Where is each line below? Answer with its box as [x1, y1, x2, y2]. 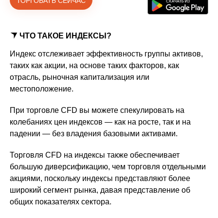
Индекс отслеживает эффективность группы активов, [10, 50, 203, 58]
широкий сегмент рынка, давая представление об [10, 186, 190, 195]
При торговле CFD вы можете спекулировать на [10, 106, 184, 115]
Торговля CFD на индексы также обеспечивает [10, 151, 180, 160]
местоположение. [10, 85, 73, 93]
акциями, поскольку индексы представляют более [10, 174, 190, 183]
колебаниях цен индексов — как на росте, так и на [10, 118, 191, 127]
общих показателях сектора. [10, 198, 111, 206]
